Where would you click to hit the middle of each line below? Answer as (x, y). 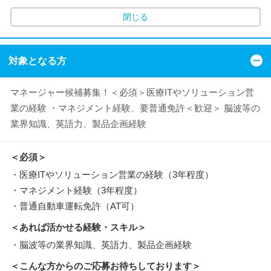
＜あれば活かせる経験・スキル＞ (78, 227)
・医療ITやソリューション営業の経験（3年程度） (112, 174)
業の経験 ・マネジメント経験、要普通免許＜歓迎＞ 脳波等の (135, 108)
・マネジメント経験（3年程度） (76, 190)
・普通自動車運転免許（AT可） (75, 206)
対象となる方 (38, 60)
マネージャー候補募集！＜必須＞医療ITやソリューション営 (132, 92)
